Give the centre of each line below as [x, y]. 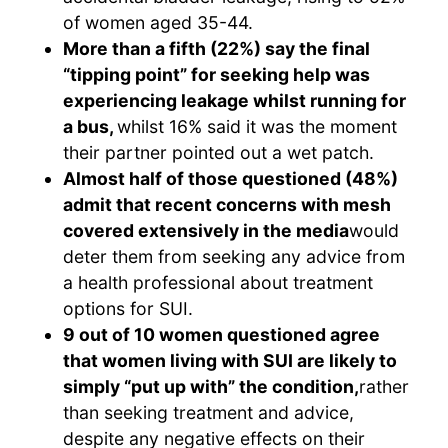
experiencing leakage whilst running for [235, 101]
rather [384, 387]
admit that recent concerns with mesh [227, 205]
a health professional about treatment [218, 283]
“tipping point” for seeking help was [217, 75]
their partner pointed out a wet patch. [219, 153]
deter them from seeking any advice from [234, 257]
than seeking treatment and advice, [209, 413]
